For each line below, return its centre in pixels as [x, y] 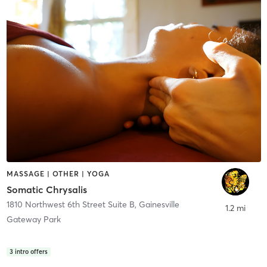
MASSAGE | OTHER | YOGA [58, 174]
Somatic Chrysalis [46, 189]
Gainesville [159, 204]
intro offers [31, 252]
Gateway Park [33, 219]
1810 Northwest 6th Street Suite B [70, 204]
